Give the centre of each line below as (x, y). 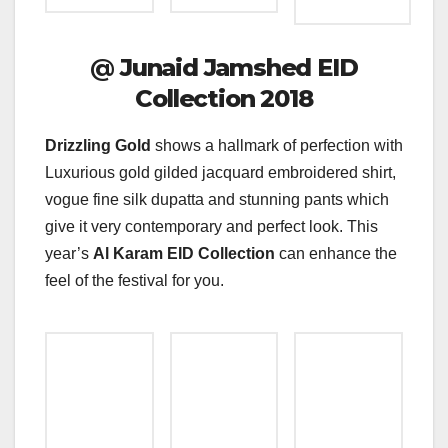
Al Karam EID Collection (184, 254)
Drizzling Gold (100, 146)
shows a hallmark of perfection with (279, 146)
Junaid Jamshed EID (239, 68)
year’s (69, 254)
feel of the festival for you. (134, 281)
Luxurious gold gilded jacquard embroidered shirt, (220, 173)
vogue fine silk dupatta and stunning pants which (217, 200)
